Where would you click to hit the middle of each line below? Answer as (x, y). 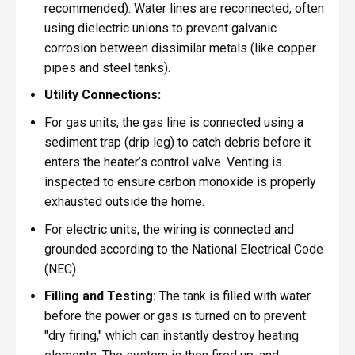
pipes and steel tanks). (107, 67)
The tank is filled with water (233, 296)
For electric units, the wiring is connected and (169, 229)
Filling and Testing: (100, 296)
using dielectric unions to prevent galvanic (160, 28)
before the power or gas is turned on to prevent (175, 316)
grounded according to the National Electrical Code (183, 249)
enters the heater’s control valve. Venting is (163, 162)
